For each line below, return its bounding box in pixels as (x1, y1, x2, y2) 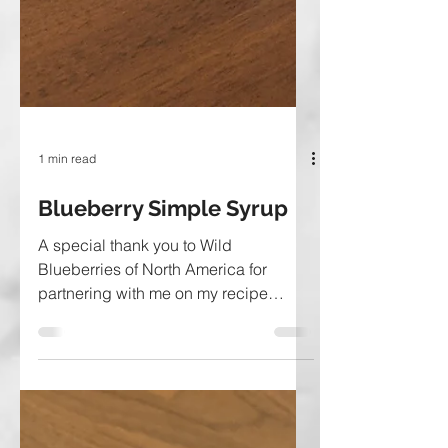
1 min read (38, 182, 96, 198)
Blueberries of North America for (38, 291, 267, 311)
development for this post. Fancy (38, 339, 270, 359)
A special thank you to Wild (38, 267, 232, 287)
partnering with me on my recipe (38, 315, 268, 335)
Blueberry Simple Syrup (38, 227, 288, 253)
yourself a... (38, 363, 119, 383)
